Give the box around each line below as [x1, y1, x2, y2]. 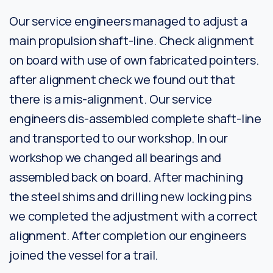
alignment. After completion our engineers [9, 227, 246, 244]
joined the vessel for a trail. [9, 247, 158, 264]
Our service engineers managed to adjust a [9, 13, 247, 30]
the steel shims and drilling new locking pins [9, 188, 252, 205]
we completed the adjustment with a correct [9, 208, 258, 225]
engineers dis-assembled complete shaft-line [9, 110, 262, 127]
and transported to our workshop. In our [9, 130, 228, 147]
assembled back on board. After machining [9, 169, 243, 186]
